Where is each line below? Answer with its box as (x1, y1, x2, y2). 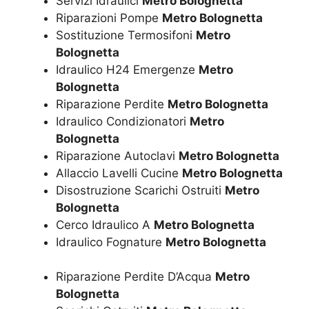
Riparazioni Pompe (56, 10, 162, 25)
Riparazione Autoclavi (56, 148, 179, 163)
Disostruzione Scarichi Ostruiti (56, 183, 225, 197)
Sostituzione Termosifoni (56, 28, 196, 42)
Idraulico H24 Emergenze (56, 62, 199, 77)
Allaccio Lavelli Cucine (56, 166, 182, 180)
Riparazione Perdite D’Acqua (56, 270, 215, 284)
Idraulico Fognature (56, 235, 166, 249)
